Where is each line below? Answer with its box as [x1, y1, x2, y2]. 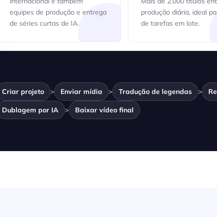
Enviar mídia [61, 87, 102, 96]
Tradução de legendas [119, 87, 192, 96]
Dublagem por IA [2, 105, 59, 114]
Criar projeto [2, 87, 44, 96]
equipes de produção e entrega [9, 8, 107, 16]
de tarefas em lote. [140, 19, 200, 28]
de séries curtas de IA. [9, 19, 79, 28]
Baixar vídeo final [75, 105, 134, 114]
